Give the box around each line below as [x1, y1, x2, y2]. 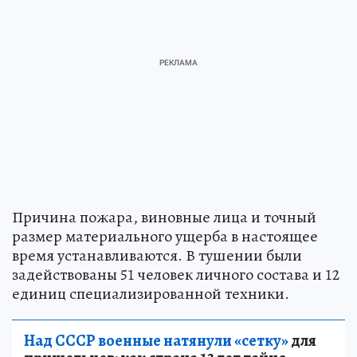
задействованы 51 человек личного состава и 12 [12, 264, 339, 286]
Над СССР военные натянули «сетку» [24, 330, 288, 352]
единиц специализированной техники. [12, 283, 289, 305]
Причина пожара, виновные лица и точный [12, 206, 316, 229]
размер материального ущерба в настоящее [12, 226, 318, 248]
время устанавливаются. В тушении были [12, 245, 302, 267]
